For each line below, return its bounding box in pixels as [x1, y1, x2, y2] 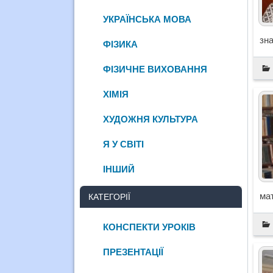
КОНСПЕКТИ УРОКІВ [103, 221, 196, 232]
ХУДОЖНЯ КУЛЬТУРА [103, 113, 199, 124]
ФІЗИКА [103, 38, 138, 49]
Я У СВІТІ [103, 138, 144, 149]
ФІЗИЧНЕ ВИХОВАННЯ [103, 63, 208, 74]
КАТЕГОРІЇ [88, 191, 131, 202]
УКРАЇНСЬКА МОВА [103, 13, 192, 24]
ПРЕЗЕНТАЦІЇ [103, 246, 164, 257]
